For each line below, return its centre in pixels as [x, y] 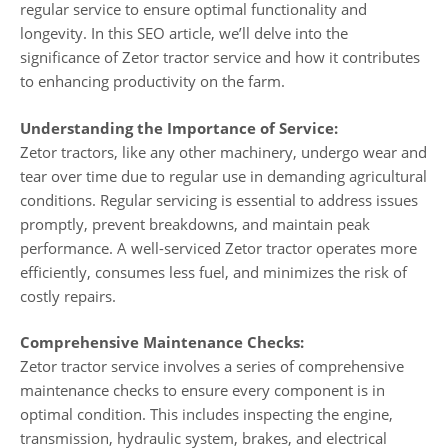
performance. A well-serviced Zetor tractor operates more [218, 247]
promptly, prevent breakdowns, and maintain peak [195, 223]
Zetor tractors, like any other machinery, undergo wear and [223, 151]
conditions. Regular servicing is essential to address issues [219, 199]
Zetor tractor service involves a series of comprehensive [212, 366]
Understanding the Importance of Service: [179, 127]
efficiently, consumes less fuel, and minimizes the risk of [213, 271]
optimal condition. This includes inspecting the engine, [206, 414]
